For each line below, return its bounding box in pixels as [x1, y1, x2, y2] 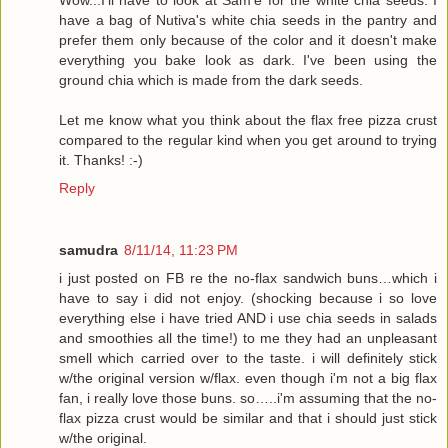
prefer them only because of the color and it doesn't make [59, 31, 437, 48]
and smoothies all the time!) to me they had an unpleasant [59, 329, 437, 346]
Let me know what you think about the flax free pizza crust [59, 111, 437, 128]
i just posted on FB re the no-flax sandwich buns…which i [59, 269, 437, 286]
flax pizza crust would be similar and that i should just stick [59, 409, 437, 426]
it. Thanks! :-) [59, 151, 143, 168]
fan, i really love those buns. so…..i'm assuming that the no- [59, 389, 437, 406]
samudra [59, 241, 118, 258]
